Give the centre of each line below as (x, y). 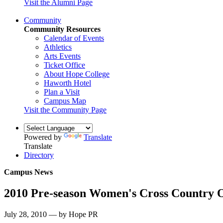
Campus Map (65, 101)
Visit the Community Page (65, 110)
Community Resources (62, 29)
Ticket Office (64, 65)
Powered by (44, 137)
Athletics (58, 47)
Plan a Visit (62, 92)
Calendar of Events (74, 38)
